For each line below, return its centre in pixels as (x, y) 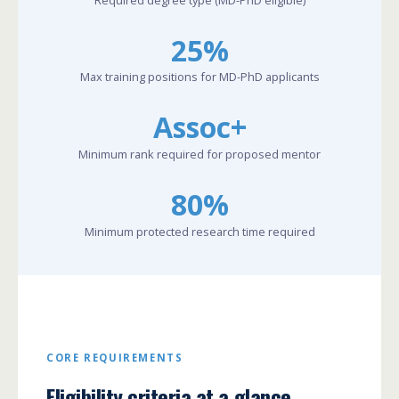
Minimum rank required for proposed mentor (199, 154)
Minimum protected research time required (199, 231)
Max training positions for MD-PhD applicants (199, 77)
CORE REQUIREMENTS (115, 357)
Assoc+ (199, 127)
